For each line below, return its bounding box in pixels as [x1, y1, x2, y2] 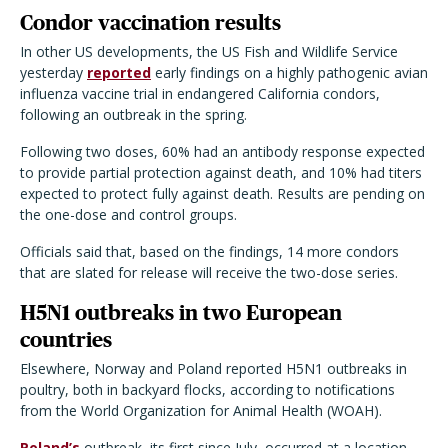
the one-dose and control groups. [20, 205, 237, 224]
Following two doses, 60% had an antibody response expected [20, 142, 425, 161]
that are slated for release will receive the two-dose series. [20, 263, 398, 282]
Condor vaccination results [20, 11, 281, 34]
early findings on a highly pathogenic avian [151, 63, 428, 82]
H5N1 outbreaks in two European [20, 301, 342, 324]
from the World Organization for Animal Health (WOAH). [20, 401, 382, 420]
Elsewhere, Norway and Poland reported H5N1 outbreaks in [20, 359, 407, 378]
